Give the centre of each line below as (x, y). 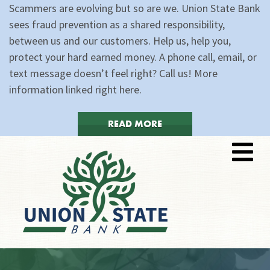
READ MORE (135, 124)
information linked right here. (75, 89)
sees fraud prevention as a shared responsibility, (117, 24)
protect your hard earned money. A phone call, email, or (133, 57)
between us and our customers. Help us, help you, (120, 41)
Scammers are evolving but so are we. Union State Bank (135, 8)
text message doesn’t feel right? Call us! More (113, 73)
